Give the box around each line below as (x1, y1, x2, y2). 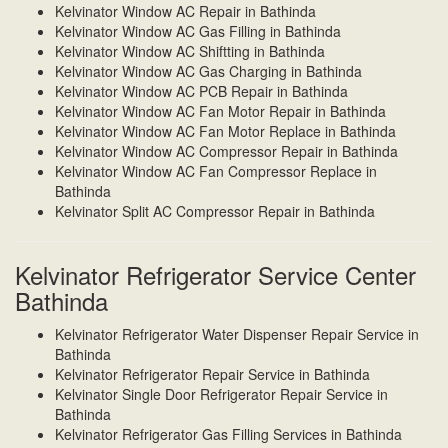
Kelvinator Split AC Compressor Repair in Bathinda (55, 201, 375, 222)
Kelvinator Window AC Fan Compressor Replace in (55, 161, 377, 182)
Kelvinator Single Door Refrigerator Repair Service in (55, 384, 388, 405)
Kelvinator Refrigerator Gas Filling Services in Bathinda (55, 424, 402, 445)
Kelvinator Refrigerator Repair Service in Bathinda (55, 364, 370, 385)
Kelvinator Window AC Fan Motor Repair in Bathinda (55, 101, 386, 122)
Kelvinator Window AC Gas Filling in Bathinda (55, 21, 341, 42)
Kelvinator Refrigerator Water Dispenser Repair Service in (55, 324, 419, 345)
